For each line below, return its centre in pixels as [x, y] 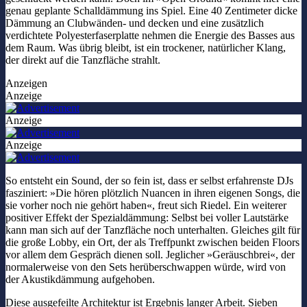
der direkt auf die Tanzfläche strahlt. [84, 60]
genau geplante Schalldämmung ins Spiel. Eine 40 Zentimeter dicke [151, 11]
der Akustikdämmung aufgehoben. [82, 280]
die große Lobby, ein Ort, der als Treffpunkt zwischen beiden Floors [152, 243]
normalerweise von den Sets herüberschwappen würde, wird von [146, 267]
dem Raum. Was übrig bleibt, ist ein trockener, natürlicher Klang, [146, 48]
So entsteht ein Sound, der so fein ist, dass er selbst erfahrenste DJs [149, 181]
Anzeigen [26, 84]
